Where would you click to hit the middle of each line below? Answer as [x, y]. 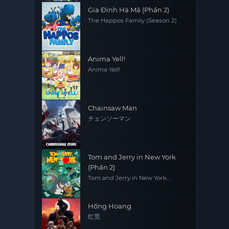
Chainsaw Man [113, 108]
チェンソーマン [110, 119]
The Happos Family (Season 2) [133, 21]
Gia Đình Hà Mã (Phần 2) [129, 10]
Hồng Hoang [110, 206]
